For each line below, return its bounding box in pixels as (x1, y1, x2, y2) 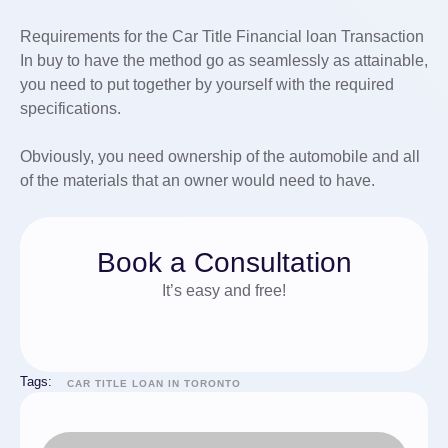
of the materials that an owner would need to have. (20, 172, 375, 189)
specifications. (20, 100, 121, 117)
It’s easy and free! (162, 282, 286, 299)
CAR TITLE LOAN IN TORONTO (67, 377, 241, 389)
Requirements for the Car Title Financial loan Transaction (20, 28, 424, 45)
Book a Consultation (96, 247, 352, 278)
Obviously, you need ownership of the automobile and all (20, 148, 420, 165)
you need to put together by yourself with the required (20, 76, 394, 93)
